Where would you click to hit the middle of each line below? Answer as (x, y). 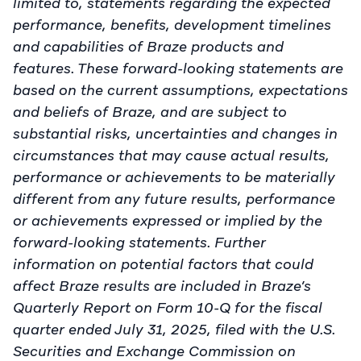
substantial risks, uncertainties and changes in (175, 133)
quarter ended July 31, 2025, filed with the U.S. (174, 329)
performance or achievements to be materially (174, 176)
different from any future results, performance (174, 198)
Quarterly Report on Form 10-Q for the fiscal (168, 307)
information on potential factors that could (163, 263)
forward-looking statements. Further (139, 242)
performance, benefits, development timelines (172, 24)
